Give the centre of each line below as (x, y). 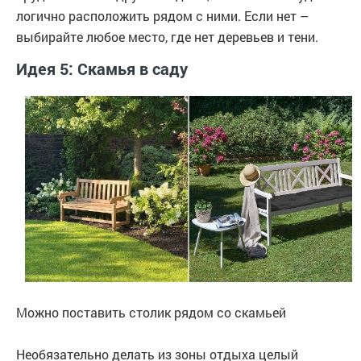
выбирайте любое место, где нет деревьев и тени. (167, 36)
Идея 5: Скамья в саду (102, 68)
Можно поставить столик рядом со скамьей (151, 312)
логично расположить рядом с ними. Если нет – (162, 15)
